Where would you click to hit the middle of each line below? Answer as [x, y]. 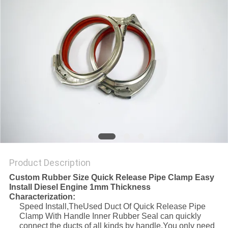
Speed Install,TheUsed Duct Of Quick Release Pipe [112, 207]
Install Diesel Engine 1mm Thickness [80, 187]
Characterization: [42, 197]
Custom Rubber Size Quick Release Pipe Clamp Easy [111, 178]
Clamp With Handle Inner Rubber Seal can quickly [110, 216]
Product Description [50, 163]
